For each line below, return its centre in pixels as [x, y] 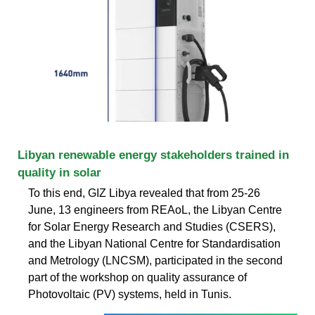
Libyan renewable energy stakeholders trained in [153, 155]
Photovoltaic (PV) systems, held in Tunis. [130, 294]
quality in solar [59, 172]
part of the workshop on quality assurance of [137, 277]
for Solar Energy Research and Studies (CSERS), [152, 226]
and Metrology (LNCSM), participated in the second [155, 260]
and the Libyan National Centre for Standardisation [154, 243]
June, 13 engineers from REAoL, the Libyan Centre [155, 210]
